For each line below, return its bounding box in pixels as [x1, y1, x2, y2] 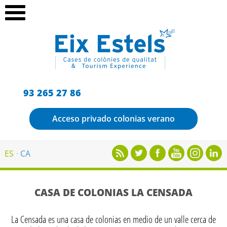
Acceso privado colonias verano [52, 113, 175, 124]
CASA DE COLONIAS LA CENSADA [34, 185, 193, 199]
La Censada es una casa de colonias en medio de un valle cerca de [11, 212, 216, 226]
